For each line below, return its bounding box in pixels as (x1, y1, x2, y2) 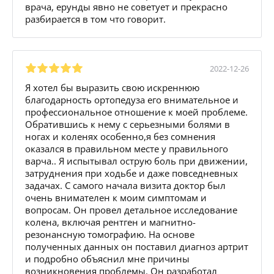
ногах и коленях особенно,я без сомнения (25, 130, 215, 143)
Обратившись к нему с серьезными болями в (25, 117, 230, 130)
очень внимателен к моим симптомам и (25, 191, 207, 204)
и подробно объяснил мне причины (25, 252, 190, 265)
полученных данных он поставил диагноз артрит (25, 240, 248, 253)
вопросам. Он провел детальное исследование (25, 203, 237, 216)
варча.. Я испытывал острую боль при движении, (25, 154, 248, 167)
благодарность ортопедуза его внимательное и (25, 93, 239, 106)
